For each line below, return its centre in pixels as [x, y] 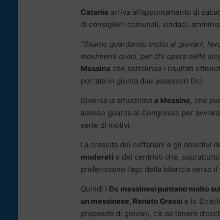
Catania [95, 12]
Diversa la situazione [117, 100]
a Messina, [173, 100]
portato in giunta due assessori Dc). [142, 81]
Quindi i [95, 189]
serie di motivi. [106, 125]
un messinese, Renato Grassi [131, 201]
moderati [97, 157]
